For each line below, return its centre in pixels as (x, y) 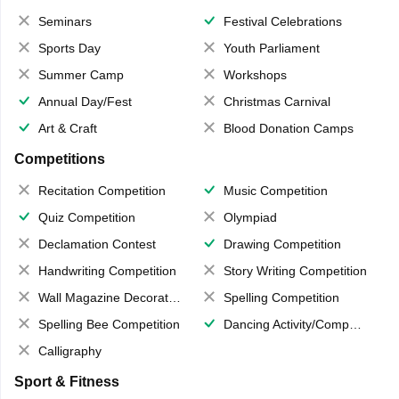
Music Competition (276, 191)
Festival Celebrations (283, 22)
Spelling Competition (281, 298)
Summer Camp (81, 75)
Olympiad (250, 218)
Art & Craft (67, 129)
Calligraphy (69, 351)
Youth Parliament (272, 49)
